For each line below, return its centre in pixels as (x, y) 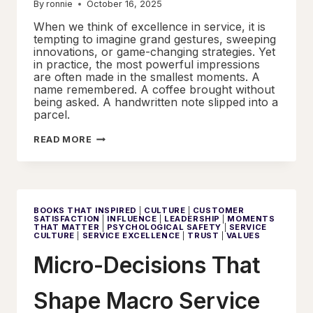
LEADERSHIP (192, 218)
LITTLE (109, 136)
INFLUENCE (132, 218)
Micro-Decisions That (147, 265)
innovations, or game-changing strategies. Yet (154, 51)
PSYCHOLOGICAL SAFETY (164, 227)
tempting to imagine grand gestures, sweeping (155, 39)
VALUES (243, 235)
